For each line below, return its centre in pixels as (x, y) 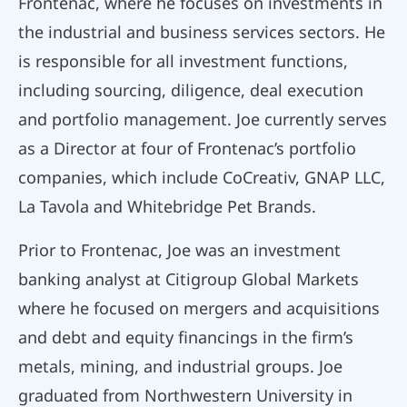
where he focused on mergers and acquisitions (199, 308)
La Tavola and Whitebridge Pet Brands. (167, 207)
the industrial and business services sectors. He (202, 32)
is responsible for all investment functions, (183, 61)
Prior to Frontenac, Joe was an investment (179, 250)
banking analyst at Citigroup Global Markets (189, 279)
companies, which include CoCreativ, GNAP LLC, (202, 178)
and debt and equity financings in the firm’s (186, 338)
